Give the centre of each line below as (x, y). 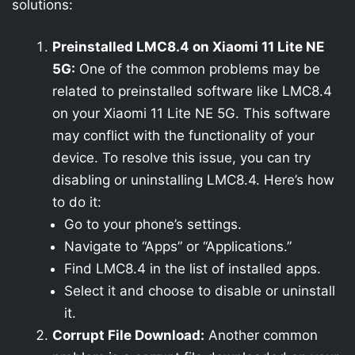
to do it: (77, 202)
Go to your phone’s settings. (153, 224)
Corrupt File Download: (128, 335)
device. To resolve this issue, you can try (181, 158)
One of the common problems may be (198, 69)
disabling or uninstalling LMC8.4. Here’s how (193, 180)
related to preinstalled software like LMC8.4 (192, 91)
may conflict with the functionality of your (183, 136)
